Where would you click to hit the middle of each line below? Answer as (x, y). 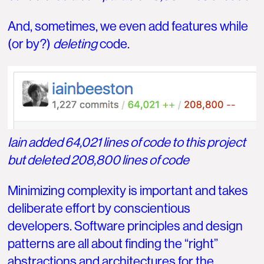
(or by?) (31, 44)
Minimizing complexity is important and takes (128, 191)
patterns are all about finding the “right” (113, 244)
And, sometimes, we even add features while (128, 26)
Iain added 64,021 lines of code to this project (127, 143)
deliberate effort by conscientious (99, 209)
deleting (75, 44)
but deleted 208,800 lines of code (99, 160)
